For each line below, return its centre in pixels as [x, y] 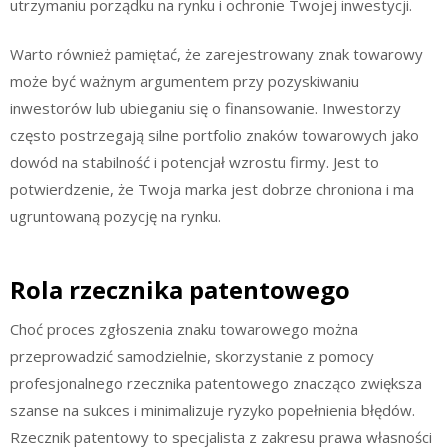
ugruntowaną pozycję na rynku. [115, 216]
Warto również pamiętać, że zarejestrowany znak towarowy [216, 54]
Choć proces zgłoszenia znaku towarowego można [184, 328]
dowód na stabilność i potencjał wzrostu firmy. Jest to [194, 162]
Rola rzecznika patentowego [180, 289]
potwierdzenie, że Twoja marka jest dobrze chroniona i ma [212, 189]
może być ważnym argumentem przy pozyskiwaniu [184, 81]
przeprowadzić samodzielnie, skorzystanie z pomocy [192, 355]
